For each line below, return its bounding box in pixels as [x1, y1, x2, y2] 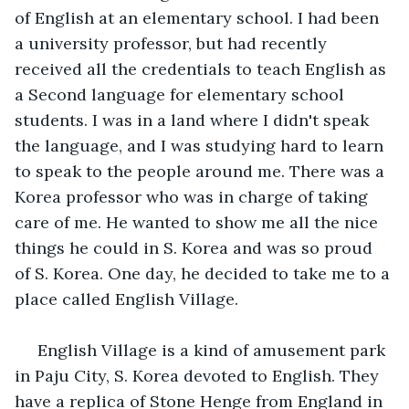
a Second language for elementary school [15, 83, 349, 105]
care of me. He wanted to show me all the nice [15, 211, 383, 233]
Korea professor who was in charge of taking [15, 185, 372, 207]
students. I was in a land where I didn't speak [15, 109, 373, 131]
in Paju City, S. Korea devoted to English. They [15, 364, 383, 386]
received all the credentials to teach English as [15, 58, 391, 79]
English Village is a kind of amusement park [33, 339, 390, 361]
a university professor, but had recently [15, 32, 331, 54]
